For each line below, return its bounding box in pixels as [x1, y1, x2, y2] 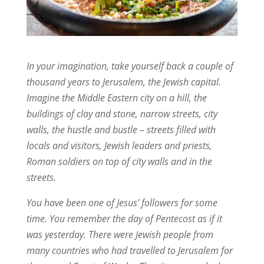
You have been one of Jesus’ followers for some [26, 196, 217, 209]
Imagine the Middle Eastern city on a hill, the [26, 91, 207, 104]
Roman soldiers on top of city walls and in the [26, 154, 212, 168]
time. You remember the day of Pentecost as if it [26, 212, 222, 225]
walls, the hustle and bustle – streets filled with [26, 123, 216, 136]
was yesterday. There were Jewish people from [26, 227, 213, 241]
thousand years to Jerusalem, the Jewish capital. [26, 75, 221, 88]
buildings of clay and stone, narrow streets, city [26, 107, 217, 120]
